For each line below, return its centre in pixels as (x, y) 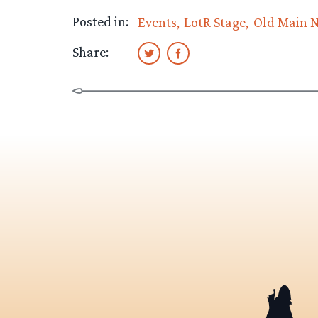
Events (157, 22)
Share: (91, 52)
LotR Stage (215, 22)
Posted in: (100, 22)
